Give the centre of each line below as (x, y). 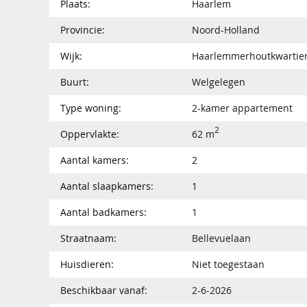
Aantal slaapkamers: (107, 186)
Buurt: (75, 82)
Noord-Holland (226, 29)
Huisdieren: (87, 264)
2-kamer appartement (242, 108)
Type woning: (91, 108)
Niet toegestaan (228, 264)
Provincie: (83, 29)
